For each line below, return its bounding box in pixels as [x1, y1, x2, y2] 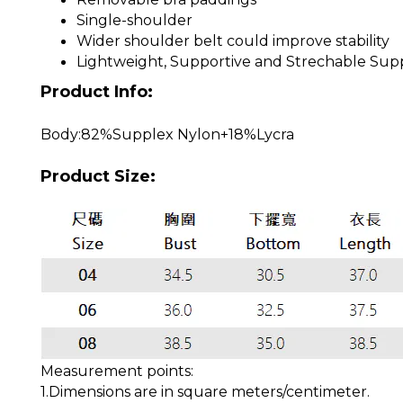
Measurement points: [40, 363, 193, 381]
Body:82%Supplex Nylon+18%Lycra [40, 126, 294, 144]
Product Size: [40, 166, 156, 187]
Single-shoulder [76, 12, 193, 30]
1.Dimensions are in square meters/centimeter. [40, 383, 370, 401]
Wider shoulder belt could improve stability [76, 32, 390, 50]
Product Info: [40, 82, 153, 103]
